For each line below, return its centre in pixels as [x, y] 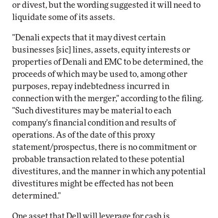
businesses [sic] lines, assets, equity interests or [101, 50]
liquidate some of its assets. [64, 17]
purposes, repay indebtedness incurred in [91, 86]
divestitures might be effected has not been [93, 184]
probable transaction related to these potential [98, 159]
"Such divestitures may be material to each [92, 111]
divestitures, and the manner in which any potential [109, 172]
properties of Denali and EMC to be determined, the [108, 62]
